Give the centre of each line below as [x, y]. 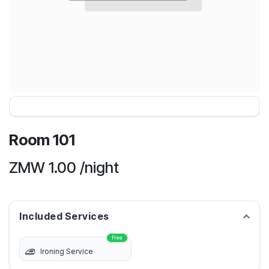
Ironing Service [67, 251]
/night [99, 167]
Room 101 [42, 140]
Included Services [64, 216]
